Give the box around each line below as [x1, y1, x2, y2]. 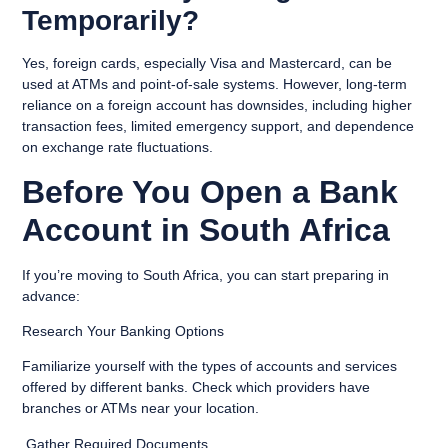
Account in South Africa [22, 211, 391, 248]
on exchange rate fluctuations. [22, 139, 214, 156]
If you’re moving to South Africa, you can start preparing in [22, 266, 390, 283]
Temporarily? [22, 5, 200, 37]
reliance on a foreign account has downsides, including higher [22, 97, 413, 114]
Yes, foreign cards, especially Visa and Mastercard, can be [22, 55, 393, 72]
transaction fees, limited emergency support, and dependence [22, 118, 415, 135]
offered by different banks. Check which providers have [22, 379, 371, 396]
